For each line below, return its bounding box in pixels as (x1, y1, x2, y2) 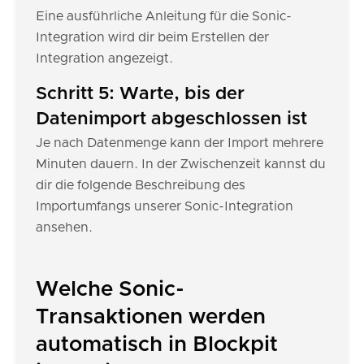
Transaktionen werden (36, 306, 266, 327)
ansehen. (36, 221, 93, 234)
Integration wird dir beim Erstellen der (36, 31, 269, 44)
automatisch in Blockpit (36, 334, 278, 355)
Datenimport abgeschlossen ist (36, 110, 307, 128)
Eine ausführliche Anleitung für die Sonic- (36, 10, 292, 23)
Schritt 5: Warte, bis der (36, 85, 245, 103)
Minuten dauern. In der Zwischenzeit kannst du (36, 158, 326, 171)
